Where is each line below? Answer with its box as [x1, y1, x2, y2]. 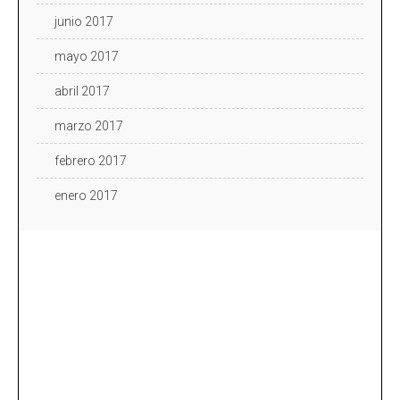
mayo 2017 [54, 48, 119, 63]
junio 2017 [54, 13, 113, 29]
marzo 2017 [54, 118, 123, 133]
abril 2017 [54, 83, 110, 98]
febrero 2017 [54, 153, 127, 168]
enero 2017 [54, 187, 118, 203]
